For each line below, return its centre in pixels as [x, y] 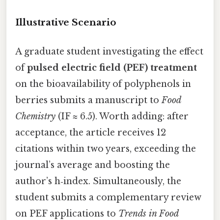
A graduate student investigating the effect [109, 51]
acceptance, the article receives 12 [91, 132]
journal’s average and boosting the [93, 165]
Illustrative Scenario [66, 22]
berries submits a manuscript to [88, 100]
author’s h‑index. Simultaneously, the [98, 181]
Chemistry [35, 116]
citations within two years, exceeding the [106, 149]
